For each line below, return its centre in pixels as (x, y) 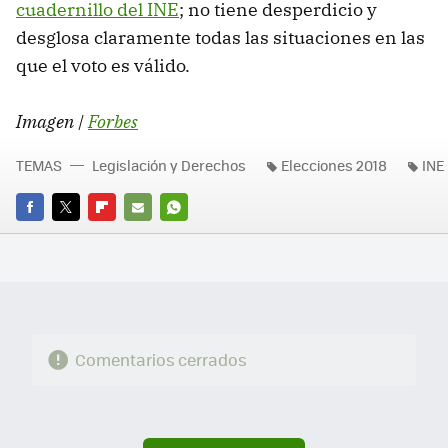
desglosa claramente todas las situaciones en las (220, 38)
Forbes (113, 122)
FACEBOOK (49, 235)
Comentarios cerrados (160, 360)
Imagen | (52, 122)
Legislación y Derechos (169, 165)
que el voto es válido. (103, 66)
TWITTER (79, 235)
